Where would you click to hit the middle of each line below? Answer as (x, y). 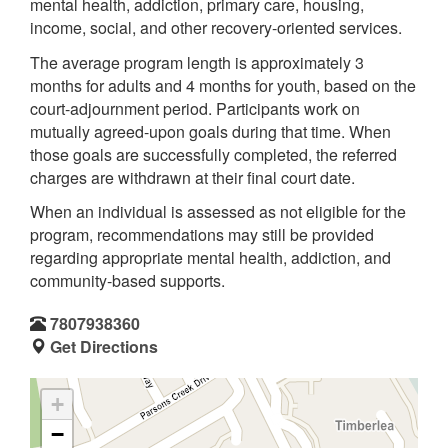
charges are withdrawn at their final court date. (192, 177)
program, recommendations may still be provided (202, 234)
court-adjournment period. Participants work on (195, 108)
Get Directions (104, 346)
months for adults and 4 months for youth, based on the (223, 85)
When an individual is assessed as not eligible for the (218, 211)
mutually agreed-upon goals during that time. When (210, 131)
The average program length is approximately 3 (197, 62)
